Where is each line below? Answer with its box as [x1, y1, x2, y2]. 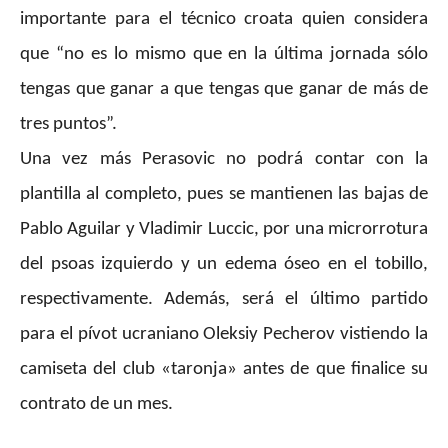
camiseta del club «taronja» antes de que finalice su [20, 360, 428, 380]
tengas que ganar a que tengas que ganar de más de [20, 80, 428, 100]
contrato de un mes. [20, 395, 173, 415]
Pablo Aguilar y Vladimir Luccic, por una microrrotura [20, 220, 428, 240]
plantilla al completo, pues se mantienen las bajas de [20, 185, 428, 205]
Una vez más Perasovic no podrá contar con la [20, 150, 428, 170]
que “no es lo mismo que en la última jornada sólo [20, 45, 428, 65]
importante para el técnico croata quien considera [20, 10, 428, 30]
